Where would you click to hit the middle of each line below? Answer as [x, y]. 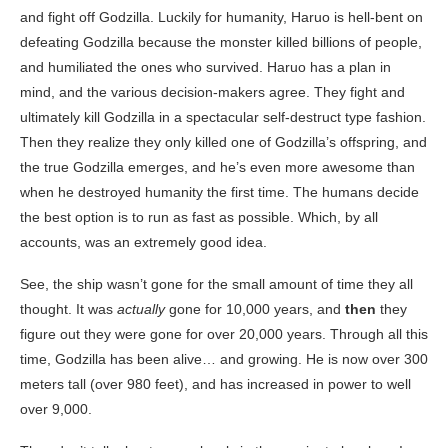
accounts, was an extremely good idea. [143, 242]
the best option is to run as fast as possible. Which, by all [199, 217]
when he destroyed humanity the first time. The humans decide [219, 192]
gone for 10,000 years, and [257, 309]
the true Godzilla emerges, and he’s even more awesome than [217, 167]
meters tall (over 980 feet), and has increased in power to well [215, 384]
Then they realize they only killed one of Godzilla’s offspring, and [223, 142]
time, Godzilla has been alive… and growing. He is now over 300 [224, 359]
